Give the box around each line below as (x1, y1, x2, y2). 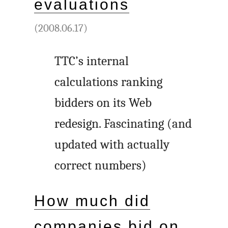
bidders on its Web (54, 95, 152, 110)
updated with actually (54, 137, 170, 152)
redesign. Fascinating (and (54, 116, 192, 131)
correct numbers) (54, 158, 147, 173)
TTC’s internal (54, 53, 129, 68)
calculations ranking (54, 74, 163, 89)
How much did (34, 192, 150, 210)
